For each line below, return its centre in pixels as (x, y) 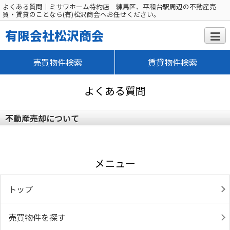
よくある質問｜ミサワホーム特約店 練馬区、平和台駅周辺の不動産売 (109, 6)
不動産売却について (42, 118)
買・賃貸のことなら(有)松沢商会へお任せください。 (81, 14)
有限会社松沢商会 (54, 35)
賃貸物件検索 (172, 62)
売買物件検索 (57, 62)
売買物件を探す (37, 217)
